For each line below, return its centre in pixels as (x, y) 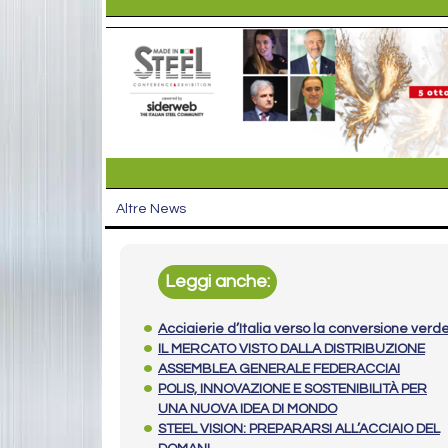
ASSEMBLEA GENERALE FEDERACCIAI (279, 369)
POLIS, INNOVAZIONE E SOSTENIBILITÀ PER (292, 389)
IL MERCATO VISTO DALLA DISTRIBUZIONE (291, 349)
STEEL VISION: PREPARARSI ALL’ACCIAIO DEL (299, 429)
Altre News (151, 209)
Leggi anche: (218, 282)
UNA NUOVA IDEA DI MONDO (247, 409)
